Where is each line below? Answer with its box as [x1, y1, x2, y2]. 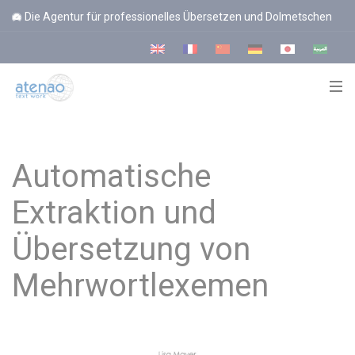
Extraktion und [12, 194, 216, 231]
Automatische [12, 158, 211, 195]
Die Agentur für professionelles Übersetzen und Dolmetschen [25, 10, 332, 23]
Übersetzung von [12, 231, 250, 268]
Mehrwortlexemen [12, 267, 269, 304]
